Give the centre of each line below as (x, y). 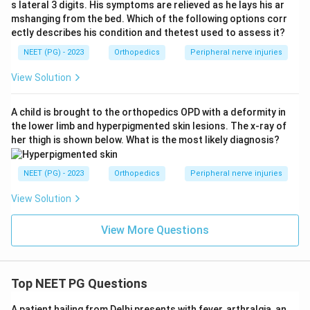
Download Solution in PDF (155, 10)
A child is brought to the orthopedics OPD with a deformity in (148, 112)
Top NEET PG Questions (79, 284)
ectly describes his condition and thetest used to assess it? (148, 32)
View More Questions (155, 230)
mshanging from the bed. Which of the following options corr (149, 18)
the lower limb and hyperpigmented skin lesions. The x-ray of (149, 126)
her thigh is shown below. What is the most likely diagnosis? (145, 139)
